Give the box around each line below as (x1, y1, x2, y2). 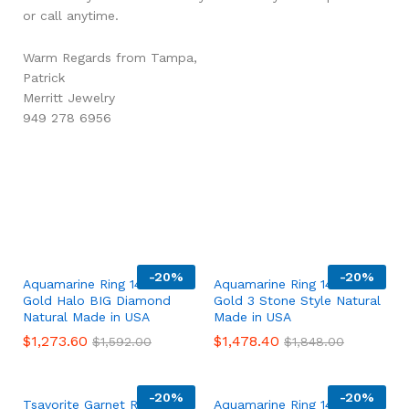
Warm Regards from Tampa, (23, 49, 197, 65)
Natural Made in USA (23, 309, 150, 324)
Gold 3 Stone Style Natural (214, 292, 381, 308)
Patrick (23, 69, 65, 85)
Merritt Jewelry (23, 89, 115, 105)
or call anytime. (23, 8, 119, 24)
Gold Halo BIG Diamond (23, 292, 171, 308)
